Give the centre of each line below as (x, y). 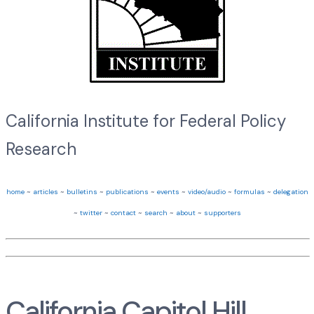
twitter (91, 213)
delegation (291, 192)
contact (123, 213)
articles (45, 192)
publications (127, 192)
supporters (222, 213)
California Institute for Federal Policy (146, 121)
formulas (249, 192)
